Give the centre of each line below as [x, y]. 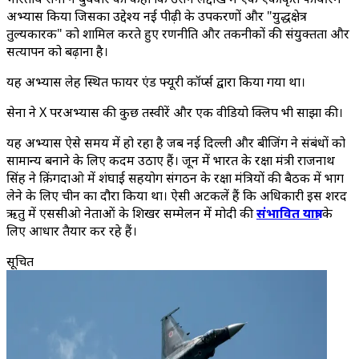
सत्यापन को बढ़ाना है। [57, 51]
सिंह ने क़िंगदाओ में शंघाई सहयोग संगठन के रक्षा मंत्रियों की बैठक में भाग [175, 178]
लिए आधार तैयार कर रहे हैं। [72, 231]
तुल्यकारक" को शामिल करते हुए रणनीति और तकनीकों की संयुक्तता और [178, 34]
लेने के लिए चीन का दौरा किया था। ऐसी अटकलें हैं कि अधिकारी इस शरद [177, 196]
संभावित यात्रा [288, 213]
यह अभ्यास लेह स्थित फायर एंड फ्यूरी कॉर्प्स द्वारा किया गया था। [156, 82]
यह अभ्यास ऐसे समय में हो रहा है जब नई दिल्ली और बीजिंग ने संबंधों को [176, 143]
